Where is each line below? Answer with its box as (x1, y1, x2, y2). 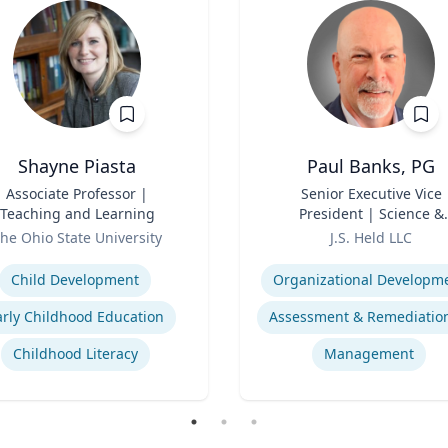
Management (324, 344, 414, 363)
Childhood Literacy (12, 344, 138, 363)
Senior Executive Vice (300, 184, 442, 203)
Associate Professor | (6, 184, 148, 203)
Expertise (239, 248, 309, 270)
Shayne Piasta (18, 154, 136, 178)
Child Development (11, 270, 139, 289)
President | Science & (298, 204, 444, 223)
